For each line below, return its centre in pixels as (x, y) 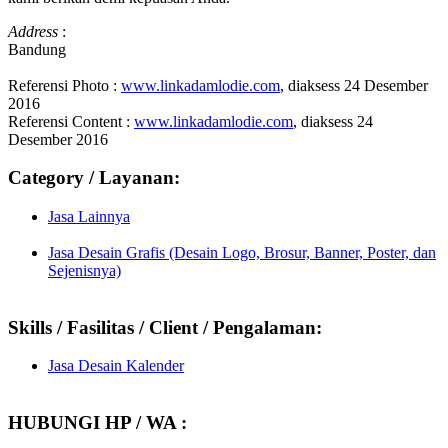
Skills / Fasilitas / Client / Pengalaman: (165, 327)
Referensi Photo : (64, 85)
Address (33, 31)
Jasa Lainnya (89, 217)
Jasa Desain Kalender (116, 366)
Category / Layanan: (94, 178)
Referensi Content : (71, 121)
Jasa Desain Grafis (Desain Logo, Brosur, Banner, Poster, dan (242, 253)
